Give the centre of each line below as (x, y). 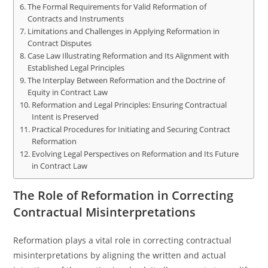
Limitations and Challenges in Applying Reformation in (123, 31)
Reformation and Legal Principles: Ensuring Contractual (129, 105)
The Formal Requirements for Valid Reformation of (117, 7)
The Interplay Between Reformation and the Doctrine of (126, 80)
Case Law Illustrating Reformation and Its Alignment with (128, 56)
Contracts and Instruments (75, 19)
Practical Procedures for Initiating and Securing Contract (131, 130)
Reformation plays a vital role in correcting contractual (123, 240)
